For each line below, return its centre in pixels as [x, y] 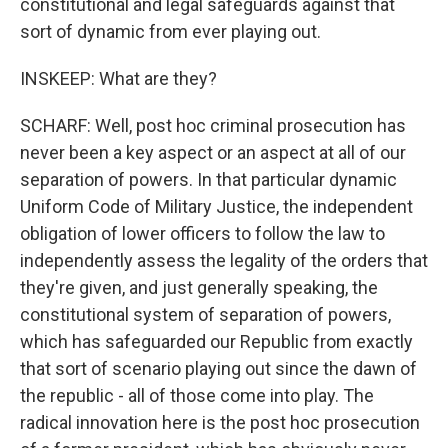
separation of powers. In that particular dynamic [208, 179]
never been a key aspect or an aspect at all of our [213, 152]
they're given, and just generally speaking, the [199, 287]
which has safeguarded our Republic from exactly [216, 341]
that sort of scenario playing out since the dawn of [218, 368]
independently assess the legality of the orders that [224, 260]
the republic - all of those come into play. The [197, 395]
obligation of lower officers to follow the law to [202, 233]
